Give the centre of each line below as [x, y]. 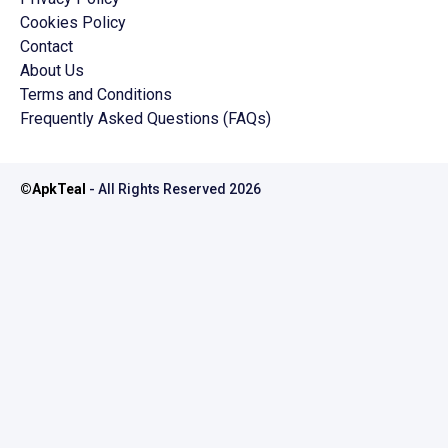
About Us [52, 71]
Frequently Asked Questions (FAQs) [145, 119]
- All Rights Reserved [156, 189]
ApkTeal [59, 189]
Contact [46, 47]
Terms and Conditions [96, 95]
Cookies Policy [73, 23]
